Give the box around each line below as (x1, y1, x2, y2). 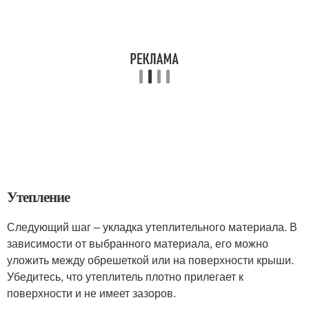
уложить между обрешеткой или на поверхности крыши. (7, 252, 294, 268)
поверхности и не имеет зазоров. (7, 285, 176, 301)
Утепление (7, 186, 70, 207)
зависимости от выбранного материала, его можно (7, 235, 268, 251)
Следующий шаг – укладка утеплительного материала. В (7, 219, 297, 235)
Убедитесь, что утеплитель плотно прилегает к (7, 268, 243, 284)
